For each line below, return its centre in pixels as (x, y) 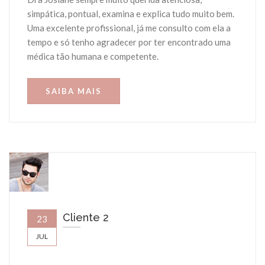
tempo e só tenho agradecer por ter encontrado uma (129, 42)
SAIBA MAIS (74, 91)
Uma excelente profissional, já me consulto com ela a (129, 28)
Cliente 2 (86, 218)
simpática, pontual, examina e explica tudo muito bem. (131, 14)
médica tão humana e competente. (93, 56)
